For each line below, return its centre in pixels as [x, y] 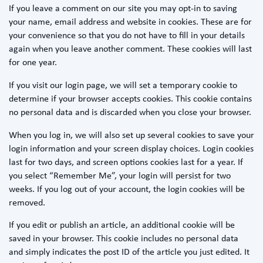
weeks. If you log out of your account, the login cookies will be [127, 189]
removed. [27, 203]
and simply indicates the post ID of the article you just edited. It [129, 253]
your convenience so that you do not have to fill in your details [127, 36]
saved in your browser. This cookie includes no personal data [124, 239]
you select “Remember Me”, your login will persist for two [120, 176]
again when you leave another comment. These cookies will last [130, 50]
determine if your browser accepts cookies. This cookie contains [130, 99]
